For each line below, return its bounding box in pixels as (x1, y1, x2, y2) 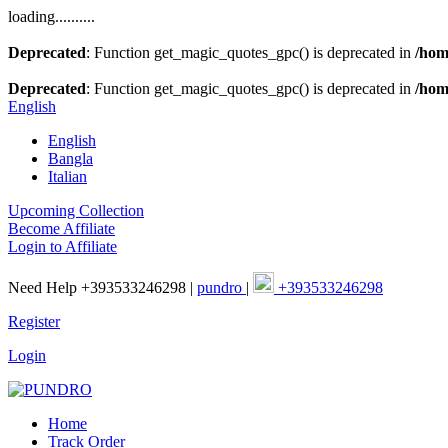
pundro (197, 279, 246, 296)
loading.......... (8, 8, 95, 25)
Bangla (48, 150, 93, 167)
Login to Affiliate (8, 238, 117, 255)
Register (8, 313, 60, 330)
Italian (48, 168, 87, 185)
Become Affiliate (8, 220, 115, 237)
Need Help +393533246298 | (8, 279, 197, 296)
